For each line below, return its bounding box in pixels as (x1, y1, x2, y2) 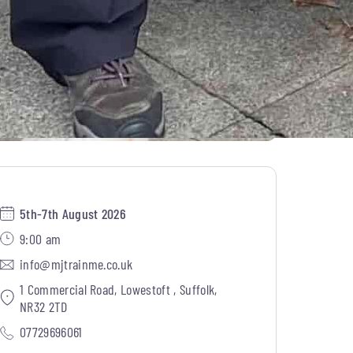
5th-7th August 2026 (20, 204, 127, 222)
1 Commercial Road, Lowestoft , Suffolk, (20, 280, 217, 298)
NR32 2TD (20, 297, 68, 315)
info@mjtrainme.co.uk (20, 255, 133, 273)
